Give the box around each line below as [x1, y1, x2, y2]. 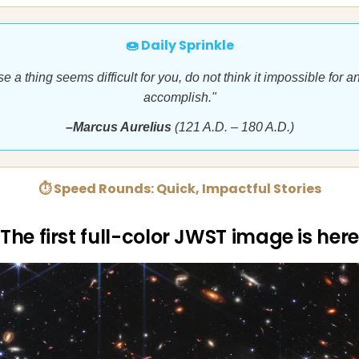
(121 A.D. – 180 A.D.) [171, 120, 294, 134]
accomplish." [143, 91, 216, 104]
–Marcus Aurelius [65, 120, 171, 134]
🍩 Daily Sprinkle [125, 36, 234, 54]
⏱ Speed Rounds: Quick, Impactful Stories [38, 179, 321, 198]
